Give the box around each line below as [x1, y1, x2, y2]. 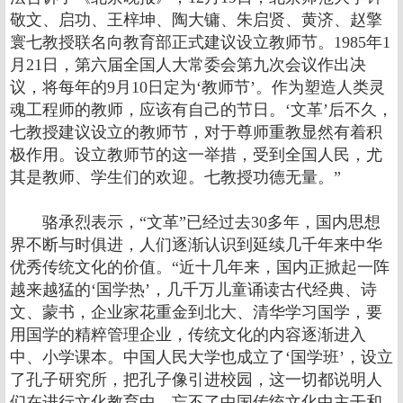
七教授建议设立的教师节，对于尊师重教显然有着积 [10, 123, 382, 141]
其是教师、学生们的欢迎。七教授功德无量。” [10, 168, 341, 186]
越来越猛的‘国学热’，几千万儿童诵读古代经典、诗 [10, 281, 377, 299]
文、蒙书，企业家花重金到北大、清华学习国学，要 [10, 303, 382, 321]
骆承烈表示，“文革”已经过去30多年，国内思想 [10, 213, 381, 231]
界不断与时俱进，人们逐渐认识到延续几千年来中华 [10, 236, 382, 254]
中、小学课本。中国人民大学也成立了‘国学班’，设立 [10, 348, 393, 366]
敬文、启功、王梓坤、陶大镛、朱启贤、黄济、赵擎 [10, 11, 382, 29]
